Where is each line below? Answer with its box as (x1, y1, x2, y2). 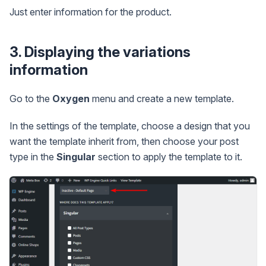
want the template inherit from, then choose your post (9, 135, 239, 148)
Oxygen (52, 93, 90, 105)
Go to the (9, 93, 52, 105)
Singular (56, 151, 96, 163)
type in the (9, 151, 56, 163)
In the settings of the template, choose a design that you (9, 120, 250, 132)
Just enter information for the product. (9, 6, 172, 18)
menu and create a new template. (90, 93, 234, 105)
